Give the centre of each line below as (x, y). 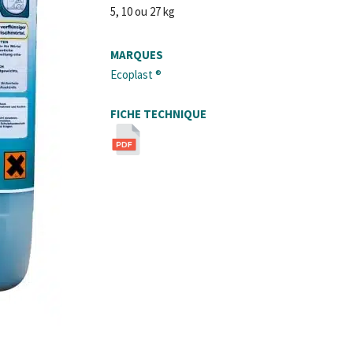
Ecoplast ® (136, 74)
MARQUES (137, 54)
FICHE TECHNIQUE (159, 113)
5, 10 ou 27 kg (143, 11)
